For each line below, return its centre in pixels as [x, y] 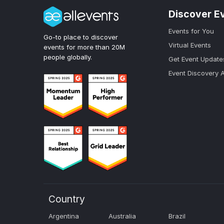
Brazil [177, 216]
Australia [122, 216]
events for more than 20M [84, 47]
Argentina [64, 216]
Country [67, 199]
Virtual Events [190, 45]
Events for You [191, 31]
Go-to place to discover [81, 37]
